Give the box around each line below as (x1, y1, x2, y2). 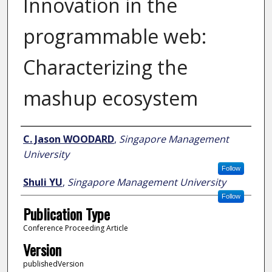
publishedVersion (22, 258, 84, 269)
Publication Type (22, 203, 110, 225)
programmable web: (22, 23, 206, 50)
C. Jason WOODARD (22, 132, 114, 146)
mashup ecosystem (22, 85, 198, 112)
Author (20, 127, 56, 149)
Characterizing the (22, 54, 188, 81)
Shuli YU (22, 175, 63, 189)
